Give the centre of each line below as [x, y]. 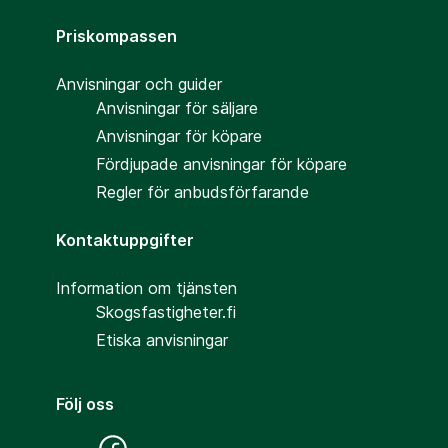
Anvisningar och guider [139, 84]
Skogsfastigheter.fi [166, 312]
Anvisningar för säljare [177, 108]
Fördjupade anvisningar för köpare [221, 164]
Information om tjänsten [146, 288]
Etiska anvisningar [162, 340]
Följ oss [85, 404]
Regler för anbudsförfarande [202, 192]
